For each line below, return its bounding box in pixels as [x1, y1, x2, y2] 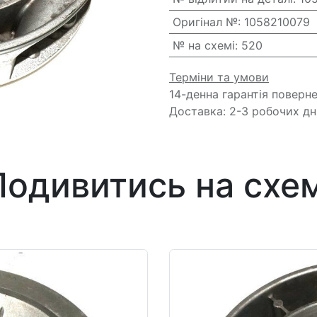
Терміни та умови [169, 70, 269, 84]
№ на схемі [172, 38, 235, 52]
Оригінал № [172, 15, 238, 29]
